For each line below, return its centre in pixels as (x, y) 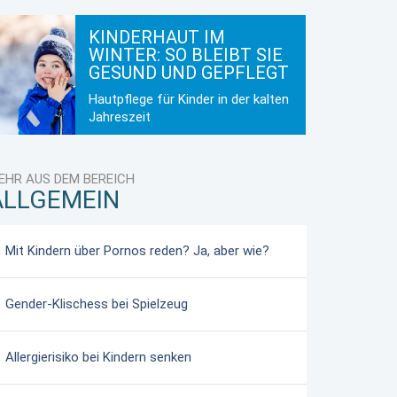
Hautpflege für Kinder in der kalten (189, 100)
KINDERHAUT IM (157, 38)
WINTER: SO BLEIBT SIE (186, 55)
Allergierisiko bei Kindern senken (98, 358)
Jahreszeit (120, 117)
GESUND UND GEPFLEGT (189, 73)
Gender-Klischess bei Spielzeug (97, 304)
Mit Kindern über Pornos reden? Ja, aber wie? (137, 251)
